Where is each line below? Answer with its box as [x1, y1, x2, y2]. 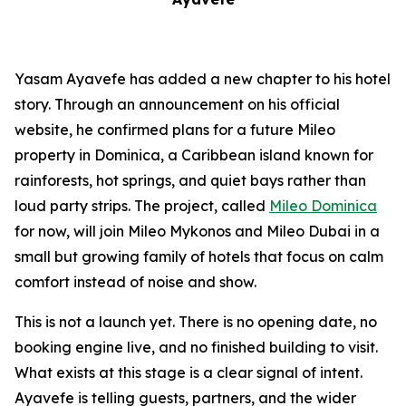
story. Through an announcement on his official [14, 94, 340, 113]
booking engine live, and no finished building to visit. [14, 337, 378, 356]
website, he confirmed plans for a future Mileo [14, 120, 335, 139]
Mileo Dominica [269, 196, 377, 215]
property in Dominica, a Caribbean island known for [14, 145, 373, 164]
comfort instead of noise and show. [14, 272, 256, 291]
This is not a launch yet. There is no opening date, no [14, 312, 377, 331]
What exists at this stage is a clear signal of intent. [14, 362, 362, 382]
